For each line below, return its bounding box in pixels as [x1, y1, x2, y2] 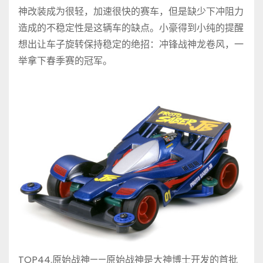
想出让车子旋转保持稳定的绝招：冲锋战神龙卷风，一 [18, 37, 244, 51]
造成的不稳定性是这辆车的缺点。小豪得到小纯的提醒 [18, 21, 244, 35]
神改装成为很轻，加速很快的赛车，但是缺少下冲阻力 [18, 4, 244, 18]
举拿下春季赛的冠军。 [18, 53, 112, 68]
